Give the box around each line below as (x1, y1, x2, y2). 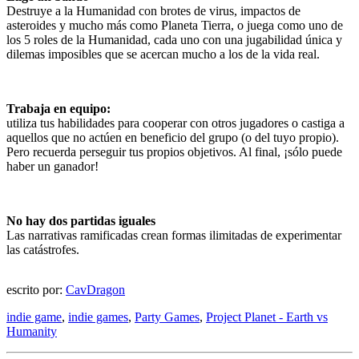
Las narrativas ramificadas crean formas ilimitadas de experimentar (6, 228, 341, 243)
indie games (68, 310, 128, 325)
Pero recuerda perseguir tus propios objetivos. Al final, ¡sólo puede (6, 145, 342, 159)
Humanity (6, 325, 57, 339)
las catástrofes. (6, 243, 79, 257)
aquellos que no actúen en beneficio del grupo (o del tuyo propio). (6, 131, 339, 145)
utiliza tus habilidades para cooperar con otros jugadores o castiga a (6, 116, 345, 131)
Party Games (135, 310, 200, 325)
